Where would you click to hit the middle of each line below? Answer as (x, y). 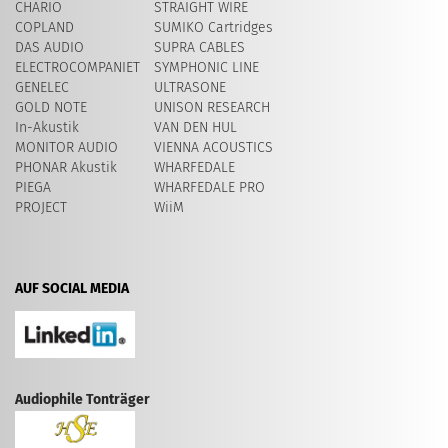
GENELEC (42, 88)
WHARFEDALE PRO (209, 188)
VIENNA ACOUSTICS (213, 148)
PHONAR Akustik (66, 168)
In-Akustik (47, 128)
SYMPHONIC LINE (206, 68)
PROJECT (41, 208)
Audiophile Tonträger (82, 400)
